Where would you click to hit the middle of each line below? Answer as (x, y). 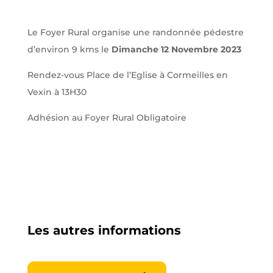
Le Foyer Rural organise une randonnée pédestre (135, 32)
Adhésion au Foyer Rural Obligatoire (107, 118)
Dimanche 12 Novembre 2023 (176, 49)
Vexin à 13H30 (57, 92)
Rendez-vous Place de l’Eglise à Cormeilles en (127, 75)
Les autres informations (104, 230)
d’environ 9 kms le (69, 49)
